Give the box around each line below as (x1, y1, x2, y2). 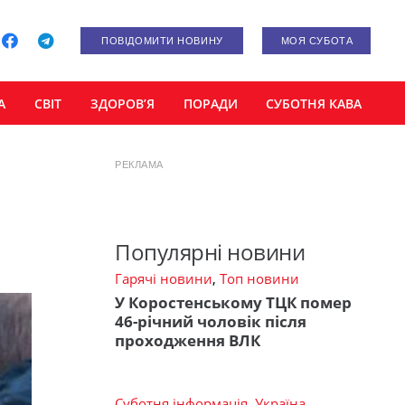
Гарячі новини (115, 269, 212, 288)
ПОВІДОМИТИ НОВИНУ (101, 35, 223, 46)
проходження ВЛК (115, 329, 260, 351)
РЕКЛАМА (115, 159, 164, 170)
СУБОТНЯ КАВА (266, 94, 363, 112)
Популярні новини (115, 237, 306, 268)
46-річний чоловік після (115, 310, 306, 332)
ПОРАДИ (183, 94, 238, 112)
